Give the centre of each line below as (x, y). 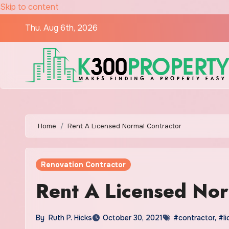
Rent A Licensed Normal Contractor (124, 126)
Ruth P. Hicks (70, 218)
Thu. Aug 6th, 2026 (61, 28)
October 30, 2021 (133, 218)
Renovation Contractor (83, 165)
